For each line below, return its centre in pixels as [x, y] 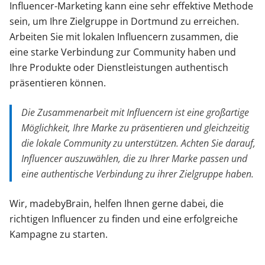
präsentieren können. [58, 83]
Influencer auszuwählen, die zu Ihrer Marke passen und [134, 159]
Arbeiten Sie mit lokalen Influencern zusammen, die [124, 37]
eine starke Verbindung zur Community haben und [123, 52]
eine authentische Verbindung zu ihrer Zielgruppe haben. [138, 174]
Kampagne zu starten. [59, 235]
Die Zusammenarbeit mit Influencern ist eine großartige [135, 113]
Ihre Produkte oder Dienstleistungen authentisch [119, 68]
